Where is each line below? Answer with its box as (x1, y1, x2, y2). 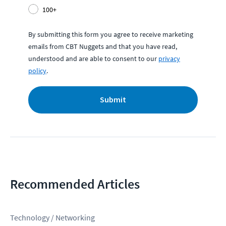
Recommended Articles (10, 175, 140, 192)
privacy (158, 53, 180, 63)
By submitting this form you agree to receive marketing (28, 29, 193, 39)
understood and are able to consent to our (28, 53, 157, 63)
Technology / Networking (10, 212, 95, 222)
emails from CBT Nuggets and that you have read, (28, 41, 177, 51)
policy (28, 66, 46, 75)
